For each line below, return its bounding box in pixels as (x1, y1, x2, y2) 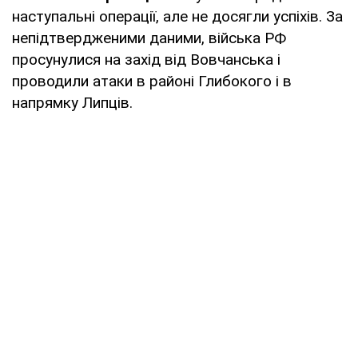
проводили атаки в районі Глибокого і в (12, 71, 292, 90)
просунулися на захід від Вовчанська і (12, 50, 280, 69)
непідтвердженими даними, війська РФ (12, 28, 286, 47)
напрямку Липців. (12, 93, 133, 112)
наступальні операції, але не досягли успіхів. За (12, 6, 343, 26)
